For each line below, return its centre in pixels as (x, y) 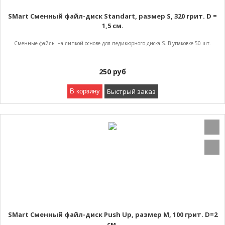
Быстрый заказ (131, 91)
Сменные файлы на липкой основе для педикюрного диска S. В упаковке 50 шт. (113, 43)
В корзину (85, 91)
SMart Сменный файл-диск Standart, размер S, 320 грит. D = (113, 16)
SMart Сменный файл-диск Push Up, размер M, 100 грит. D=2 (113, 214)
